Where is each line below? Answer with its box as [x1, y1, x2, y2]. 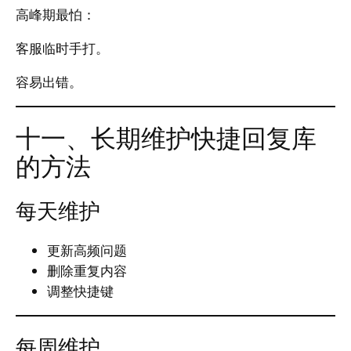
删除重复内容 [47, 262, 127, 280]
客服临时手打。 [16, 39, 109, 58]
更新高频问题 [47, 241, 127, 260]
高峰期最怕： [16, 5, 96, 24]
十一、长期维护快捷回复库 [16, 121, 317, 156]
